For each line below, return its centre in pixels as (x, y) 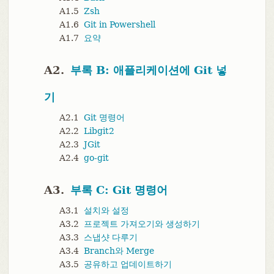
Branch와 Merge (119, 251)
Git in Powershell (119, 25)
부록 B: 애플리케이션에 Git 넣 (148, 70)
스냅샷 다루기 (110, 238)
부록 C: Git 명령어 (119, 190)
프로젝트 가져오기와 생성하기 (142, 224)
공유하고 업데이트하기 (128, 265)
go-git (96, 158)
